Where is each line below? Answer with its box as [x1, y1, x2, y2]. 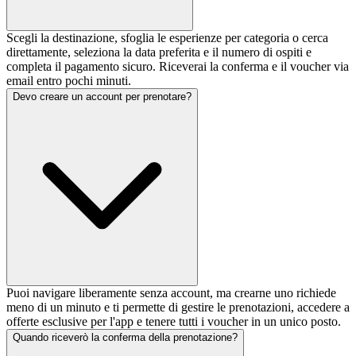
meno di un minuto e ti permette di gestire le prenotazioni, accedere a [6, 300, 350, 315]
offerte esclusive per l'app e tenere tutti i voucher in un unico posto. [6, 315, 341, 329]
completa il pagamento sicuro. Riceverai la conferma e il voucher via [6, 60, 349, 74]
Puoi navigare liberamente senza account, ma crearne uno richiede [6, 286, 336, 300]
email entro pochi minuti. [6, 74, 131, 88]
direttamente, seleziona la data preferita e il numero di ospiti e [6, 45, 311, 60]
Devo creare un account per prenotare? [13, 91, 192, 103]
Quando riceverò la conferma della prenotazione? [13, 331, 238, 344]
